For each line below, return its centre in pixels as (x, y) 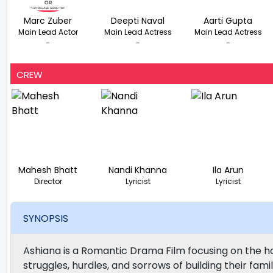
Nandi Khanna (138, 170)
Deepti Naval (138, 21)
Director (48, 182)
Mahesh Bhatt (48, 170)
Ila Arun (228, 170)
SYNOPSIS (46, 218)
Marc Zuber (48, 21)
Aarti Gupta (228, 21)
